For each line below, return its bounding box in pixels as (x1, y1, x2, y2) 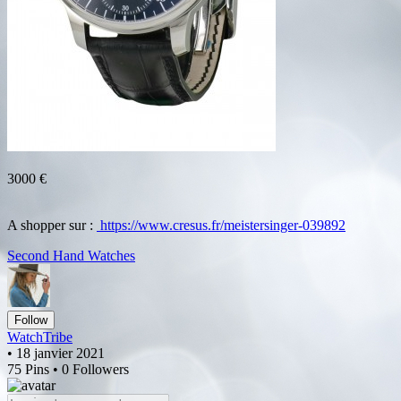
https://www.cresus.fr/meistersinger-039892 (97, 217, 346, 233)
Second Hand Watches (7, 247, 135, 263)
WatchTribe (7, 328, 73, 345)
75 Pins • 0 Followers (7, 361, 129, 377)
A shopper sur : (7, 217, 97, 233)
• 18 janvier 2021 (7, 345, 105, 361)
